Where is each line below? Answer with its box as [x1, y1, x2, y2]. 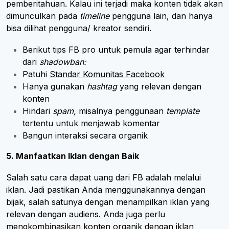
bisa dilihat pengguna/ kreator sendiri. [6, 22, 154, 33]
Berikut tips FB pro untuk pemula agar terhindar [22, 44, 210, 55]
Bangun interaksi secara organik [22, 130, 148, 141]
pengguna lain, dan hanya [112, 10, 213, 21]
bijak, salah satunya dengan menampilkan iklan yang [6, 196, 210, 207]
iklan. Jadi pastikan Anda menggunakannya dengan [6, 184, 205, 195]
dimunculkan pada [6, 10, 80, 21]
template [166, 105, 199, 116]
